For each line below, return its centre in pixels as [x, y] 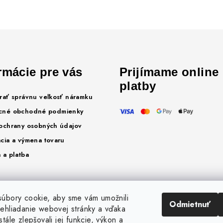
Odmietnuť [190, 204]
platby [138, 86]
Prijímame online [169, 72]
